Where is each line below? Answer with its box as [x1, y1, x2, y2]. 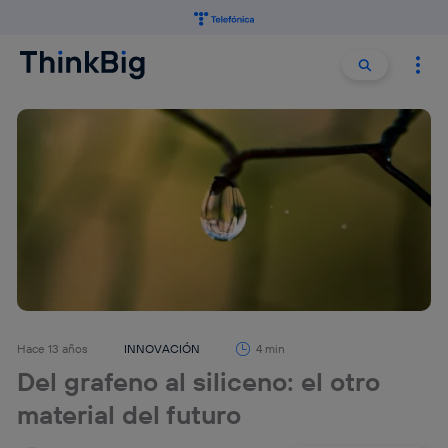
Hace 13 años [17, 341, 89, 357]
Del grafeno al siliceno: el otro [17, 365, 381, 399]
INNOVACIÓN [124, 341, 201, 357]
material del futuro [17, 398, 242, 432]
